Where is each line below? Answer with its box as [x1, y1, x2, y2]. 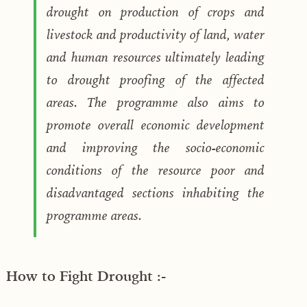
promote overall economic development [47, 116, 265, 133]
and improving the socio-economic [47, 138, 265, 156]
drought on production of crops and [47, 3, 265, 20]
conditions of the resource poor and [47, 161, 265, 178]
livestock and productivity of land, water [47, 25, 265, 42]
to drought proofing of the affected [47, 71, 265, 88]
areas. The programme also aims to [47, 93, 265, 110]
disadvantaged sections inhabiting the [47, 184, 265, 201]
